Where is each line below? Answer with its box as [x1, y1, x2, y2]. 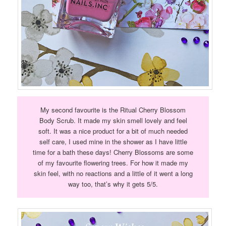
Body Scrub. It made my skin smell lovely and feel [39, 116, 187, 126]
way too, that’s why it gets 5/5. [68, 179, 158, 189]
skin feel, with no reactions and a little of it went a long [33, 168, 193, 179]
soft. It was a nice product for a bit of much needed [38, 126, 188, 136]
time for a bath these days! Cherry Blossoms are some [33, 147, 193, 157]
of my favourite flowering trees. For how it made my [38, 158, 188, 168]
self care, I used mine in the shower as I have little [39, 137, 187, 147]
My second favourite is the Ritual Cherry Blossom [40, 105, 186, 115]
